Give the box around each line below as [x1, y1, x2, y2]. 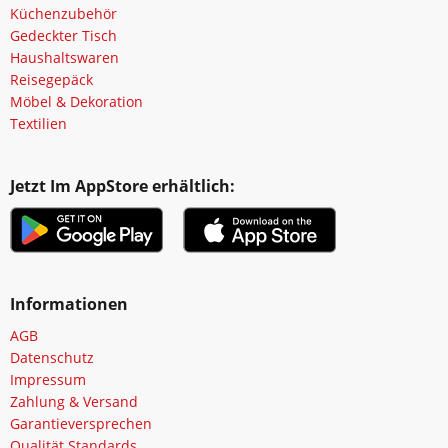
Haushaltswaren [10, 47, 119, 67]
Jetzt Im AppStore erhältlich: [10, 174, 235, 197]
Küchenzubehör [10, 3, 117, 23]
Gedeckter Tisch [10, 25, 117, 45]
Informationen [10, 292, 128, 315]
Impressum [10, 369, 86, 389]
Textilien [10, 113, 67, 133]
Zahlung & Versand [10, 391, 138, 411]
